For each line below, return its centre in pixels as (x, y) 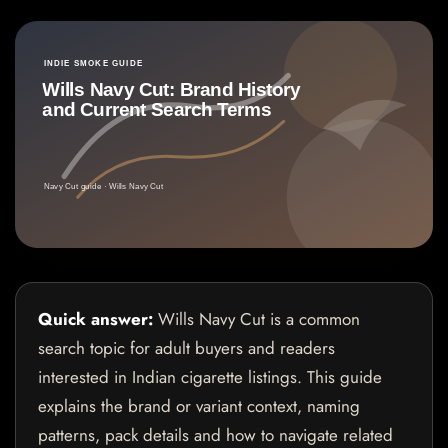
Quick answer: (95, 318)
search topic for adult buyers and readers (186, 347)
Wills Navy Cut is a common (256, 318)
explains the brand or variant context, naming (199, 405)
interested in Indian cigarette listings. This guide (210, 376)
